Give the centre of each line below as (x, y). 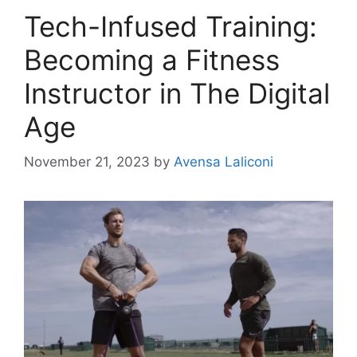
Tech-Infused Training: (171, 26)
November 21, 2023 (87, 162)
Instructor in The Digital (177, 93)
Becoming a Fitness (152, 59)
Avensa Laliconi (224, 162)
